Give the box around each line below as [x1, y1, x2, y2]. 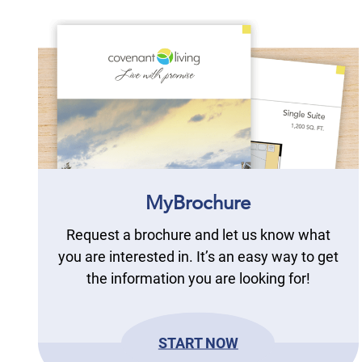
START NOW [158, 334, 238, 351]
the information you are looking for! [86, 270, 310, 288]
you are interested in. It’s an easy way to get [57, 248, 339, 266]
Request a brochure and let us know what [65, 226, 330, 244]
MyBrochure [145, 191, 251, 215]
